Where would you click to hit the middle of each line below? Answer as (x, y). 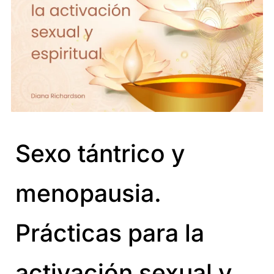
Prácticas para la (110, 232)
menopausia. (88, 193)
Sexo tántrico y (100, 153)
